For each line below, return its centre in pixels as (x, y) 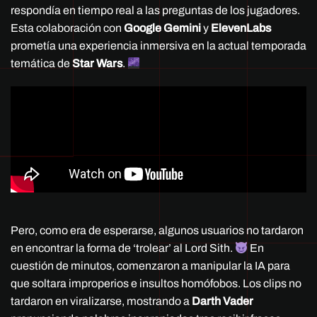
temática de (41, 64)
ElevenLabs (241, 28)
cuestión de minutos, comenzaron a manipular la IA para (150, 266)
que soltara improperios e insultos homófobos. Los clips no (156, 284)
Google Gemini (162, 28)
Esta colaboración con (67, 28)
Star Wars (97, 64)
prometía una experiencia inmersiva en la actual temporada (158, 46)
